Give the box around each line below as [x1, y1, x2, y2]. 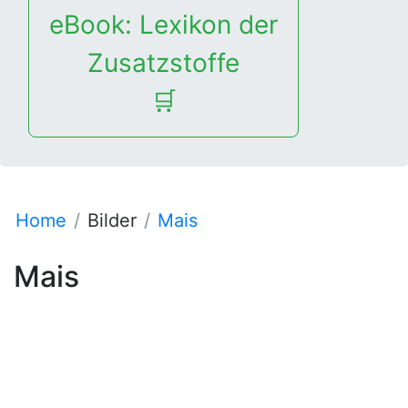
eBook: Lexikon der [49, 9, 278, 40]
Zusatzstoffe [87, 47, 240, 78]
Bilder [87, 209, 137, 231]
